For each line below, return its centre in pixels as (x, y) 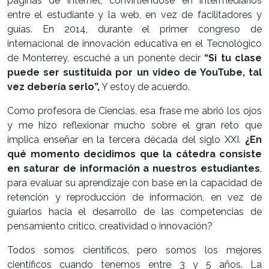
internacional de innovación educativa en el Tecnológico (134, 43)
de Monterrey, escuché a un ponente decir (106, 58)
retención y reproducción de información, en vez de (134, 197)
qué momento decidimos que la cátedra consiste (134, 154)
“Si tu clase (233, 58)
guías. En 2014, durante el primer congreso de (134, 29)
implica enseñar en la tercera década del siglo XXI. (126, 139)
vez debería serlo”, (53, 86)
